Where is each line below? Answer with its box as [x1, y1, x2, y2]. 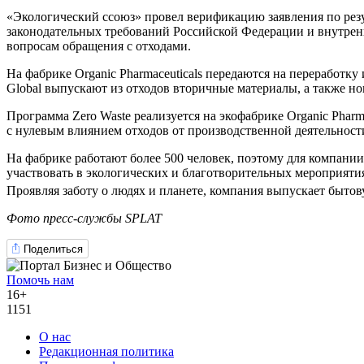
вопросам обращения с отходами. [6, 38, 191, 53]
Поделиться [24, 240, 83, 257]
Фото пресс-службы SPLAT [6, 211, 162, 226]
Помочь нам [6, 273, 74, 288]
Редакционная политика [39, 344, 174, 359]
